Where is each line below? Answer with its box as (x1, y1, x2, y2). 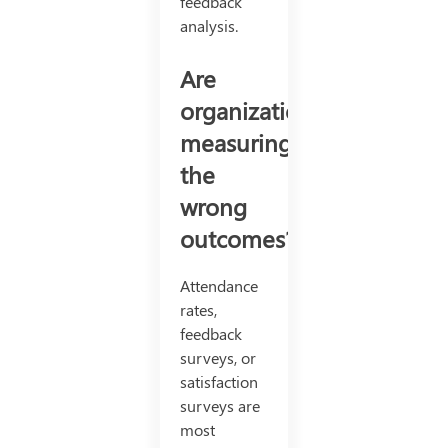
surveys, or (179, 346, 256, 368)
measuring (179, 125, 292, 158)
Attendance (179, 274, 258, 296)
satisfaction (179, 370, 258, 392)
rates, (179, 298, 217, 320)
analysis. (179, 14, 238, 36)
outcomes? (179, 221, 296, 254)
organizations (179, 93, 323, 126)
